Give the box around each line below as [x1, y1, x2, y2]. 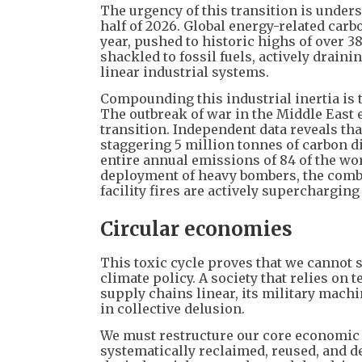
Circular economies [100, 217, 293, 242]
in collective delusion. [100, 301, 245, 318]
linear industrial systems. [100, 64, 269, 81]
